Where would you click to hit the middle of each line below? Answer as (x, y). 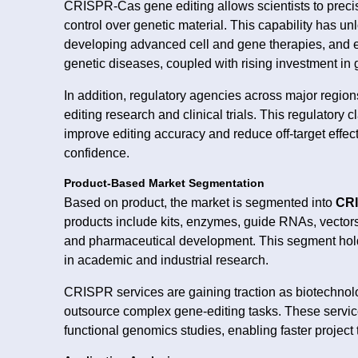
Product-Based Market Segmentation (164, 183)
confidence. (97, 153)
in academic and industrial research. (166, 260)
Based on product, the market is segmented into (200, 202)
